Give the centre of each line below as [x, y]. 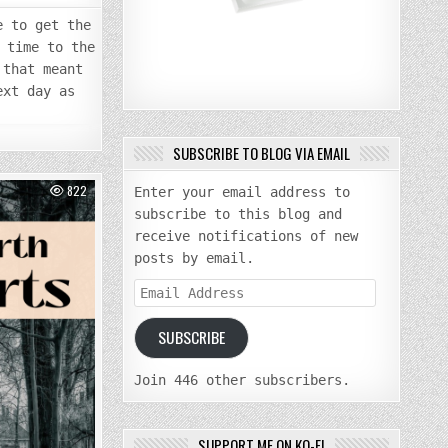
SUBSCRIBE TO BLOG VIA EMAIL [262, 153]
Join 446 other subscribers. [242, 379]
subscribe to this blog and [238, 214]
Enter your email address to [242, 192]
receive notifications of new [246, 236]
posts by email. [194, 258]
